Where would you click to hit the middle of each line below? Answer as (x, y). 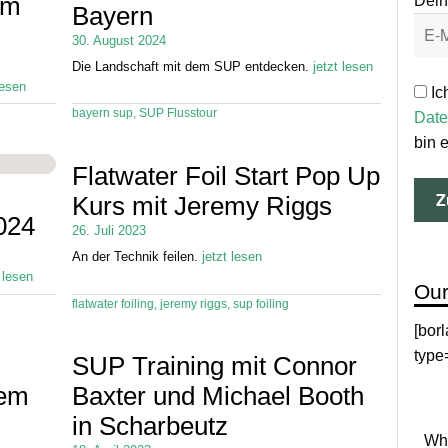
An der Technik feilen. (137, 257)
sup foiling (261, 303)
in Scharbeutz (150, 425)
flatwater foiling (113, 303)
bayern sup (102, 113)
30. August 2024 (119, 40)
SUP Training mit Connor (214, 365)
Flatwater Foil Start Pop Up (226, 175)
